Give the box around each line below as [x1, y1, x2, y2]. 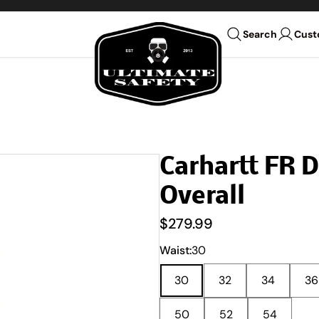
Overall [159, 184, 245, 210]
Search [242, 28, 277, 41]
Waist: [159, 243, 192, 258]
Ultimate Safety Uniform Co [93, 21, 236, 36]
